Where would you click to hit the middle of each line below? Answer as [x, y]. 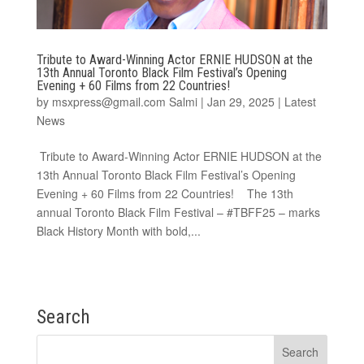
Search [63, 316]
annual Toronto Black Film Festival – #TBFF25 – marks [178, 212]
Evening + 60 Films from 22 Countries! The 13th [165, 193]
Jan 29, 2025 [240, 101]
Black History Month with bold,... [118, 230]
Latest [300, 101]
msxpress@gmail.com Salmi [124, 101]
